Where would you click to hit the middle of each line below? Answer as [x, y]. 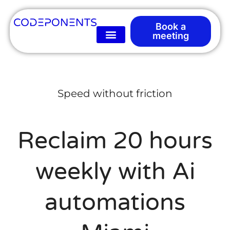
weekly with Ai [115, 172]
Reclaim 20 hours [115, 141]
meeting [170, 35]
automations [115, 203]
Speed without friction [115, 94]
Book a [170, 26]
